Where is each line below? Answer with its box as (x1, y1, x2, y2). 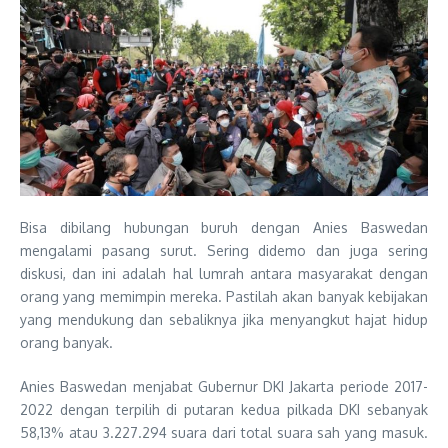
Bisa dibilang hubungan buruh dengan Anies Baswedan (20, 219, 428, 237)
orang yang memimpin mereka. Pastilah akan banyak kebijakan (20, 288, 428, 306)
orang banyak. (20, 334, 113, 352)
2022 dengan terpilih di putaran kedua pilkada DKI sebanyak (20, 401, 428, 419)
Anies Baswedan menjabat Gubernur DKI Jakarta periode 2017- (20, 378, 428, 396)
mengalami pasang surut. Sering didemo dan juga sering (20, 242, 428, 260)
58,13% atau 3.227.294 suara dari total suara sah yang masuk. (20, 424, 428, 442)
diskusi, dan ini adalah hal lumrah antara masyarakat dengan (20, 265, 428, 283)
